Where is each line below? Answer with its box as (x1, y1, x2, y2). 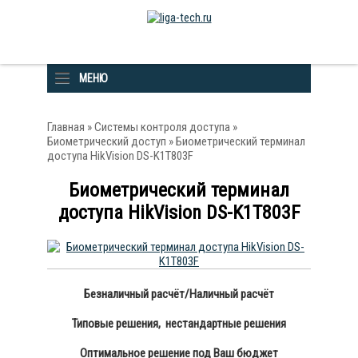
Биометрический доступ (47, 134, 166, 149)
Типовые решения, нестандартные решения (72, 316, 286, 331)
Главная (47, 120, 85, 134)
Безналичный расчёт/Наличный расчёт (84, 287, 274, 301)
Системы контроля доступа (94, 120, 230, 134)
